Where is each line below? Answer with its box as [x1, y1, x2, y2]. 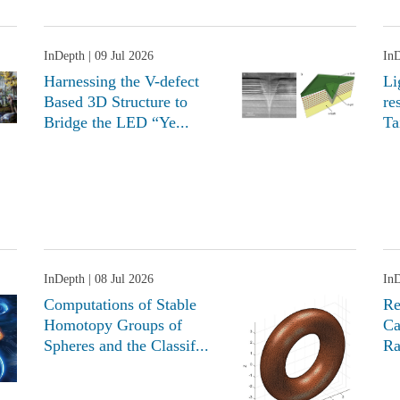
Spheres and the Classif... [44, 337, 209, 355]
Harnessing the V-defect [44, 72, 199, 91]
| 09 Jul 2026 [85, 49, 154, 63]
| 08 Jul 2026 [85, 272, 154, 287]
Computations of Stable [44, 296, 196, 314]
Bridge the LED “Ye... [44, 113, 189, 132]
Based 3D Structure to [44, 93, 187, 112]
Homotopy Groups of [44, 316, 182, 335]
